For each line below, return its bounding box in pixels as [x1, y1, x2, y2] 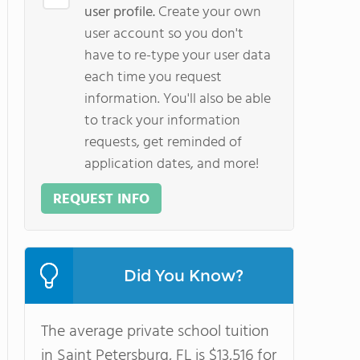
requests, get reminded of [84, 131, 242, 154]
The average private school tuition [41, 319, 269, 345]
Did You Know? [123, 266, 243, 285]
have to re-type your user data [84, 44, 271, 67]
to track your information [84, 109, 240, 133]
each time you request [84, 66, 222, 89]
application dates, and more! [84, 153, 259, 176]
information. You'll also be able [84, 88, 271, 111]
